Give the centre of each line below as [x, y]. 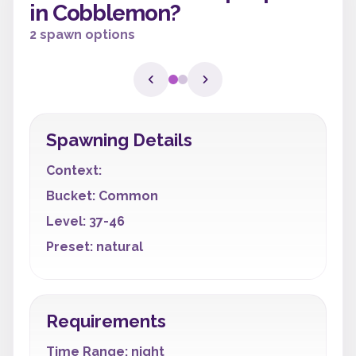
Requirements [106, 321]
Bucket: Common [102, 196]
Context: [74, 170]
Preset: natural [95, 247]
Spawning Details [119, 140]
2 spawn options [82, 35]
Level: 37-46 [85, 221]
